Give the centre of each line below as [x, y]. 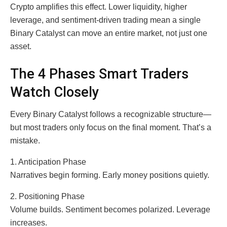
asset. [21, 47]
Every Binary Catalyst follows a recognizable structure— [111, 115]
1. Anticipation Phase [48, 162]
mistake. [25, 141]
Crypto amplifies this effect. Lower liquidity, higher [99, 7]
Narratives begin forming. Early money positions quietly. [110, 175]
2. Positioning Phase [47, 197]
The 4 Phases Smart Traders [99, 74]
